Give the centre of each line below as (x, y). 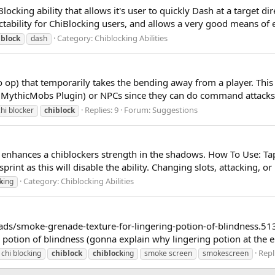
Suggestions (175, 110)
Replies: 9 (102, 110)
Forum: (138, 110)
